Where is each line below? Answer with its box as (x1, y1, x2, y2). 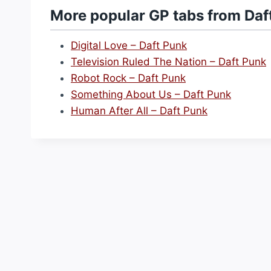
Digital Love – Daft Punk (71, 39, 187, 51)
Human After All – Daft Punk (71, 105, 207, 117)
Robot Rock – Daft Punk (71, 72, 186, 84)
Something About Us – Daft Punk (71, 88, 231, 100)
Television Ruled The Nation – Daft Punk (71, 56, 266, 68)
